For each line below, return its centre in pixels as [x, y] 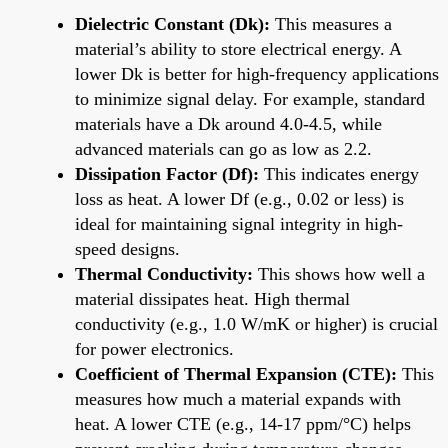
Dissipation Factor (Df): [167, 173]
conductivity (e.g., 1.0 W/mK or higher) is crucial [256, 323]
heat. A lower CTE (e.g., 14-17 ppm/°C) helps [243, 423]
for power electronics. [154, 348]
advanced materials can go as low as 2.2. [223, 148]
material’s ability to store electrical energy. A [238, 48]
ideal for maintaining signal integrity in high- [239, 223]
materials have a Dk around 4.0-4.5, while [228, 123]
